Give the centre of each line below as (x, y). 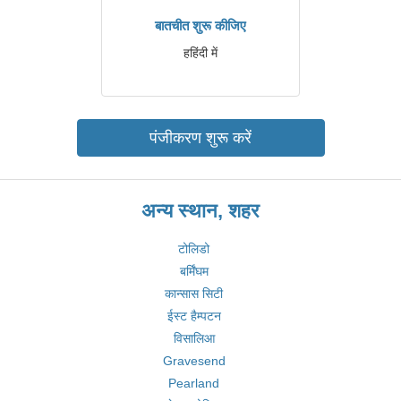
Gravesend (194, 361)
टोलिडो (194, 249)
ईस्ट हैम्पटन (194, 316)
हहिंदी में (200, 53)
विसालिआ (194, 338)
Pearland (194, 383)
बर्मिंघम (194, 271)
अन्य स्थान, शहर (200, 211)
